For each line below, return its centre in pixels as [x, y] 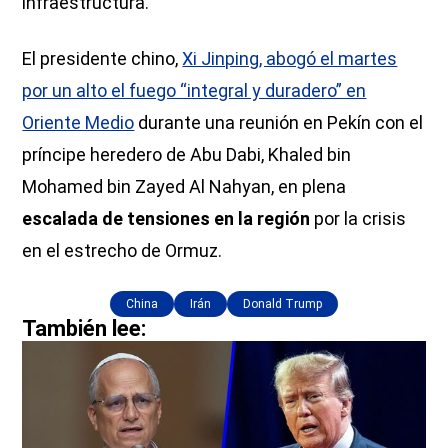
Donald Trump [282, 303]
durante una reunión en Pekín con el [279, 122]
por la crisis [358, 218]
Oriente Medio [78, 122]
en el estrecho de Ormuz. [122, 250]
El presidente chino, [102, 58]
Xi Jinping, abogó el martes [290, 58]
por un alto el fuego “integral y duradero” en [194, 90]
